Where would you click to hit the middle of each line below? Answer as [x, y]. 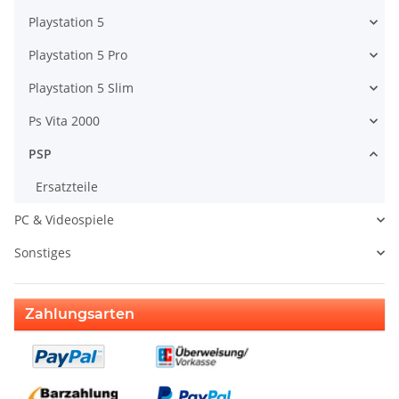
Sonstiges [43, 253]
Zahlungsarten [80, 314]
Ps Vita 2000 [64, 121]
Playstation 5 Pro [78, 55]
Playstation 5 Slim [81, 88]
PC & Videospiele [64, 220]
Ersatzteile [67, 187]
